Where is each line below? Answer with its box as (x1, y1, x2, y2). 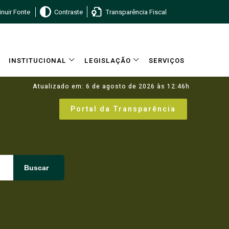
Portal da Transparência (71, 104, 176, 114)
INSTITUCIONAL (9, 56, 66, 65)
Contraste (54, 7, 83, 17)
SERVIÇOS (149, 56, 185, 65)
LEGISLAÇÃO (84, 56, 131, 65)
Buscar (24, 164, 49, 172)
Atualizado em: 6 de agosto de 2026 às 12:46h (33, 82, 190, 91)
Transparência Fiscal (105, 7, 167, 17)
